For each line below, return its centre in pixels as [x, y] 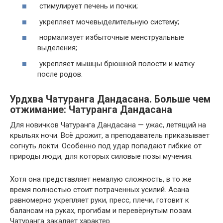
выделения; [57, 48]
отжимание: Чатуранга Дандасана [91, 110]
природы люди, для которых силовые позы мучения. [101, 156]
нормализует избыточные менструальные [111, 38]
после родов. [60, 74]
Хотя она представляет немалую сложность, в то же [101, 179]
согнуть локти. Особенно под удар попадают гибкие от [106, 146]
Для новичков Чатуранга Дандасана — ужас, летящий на [108, 125]
